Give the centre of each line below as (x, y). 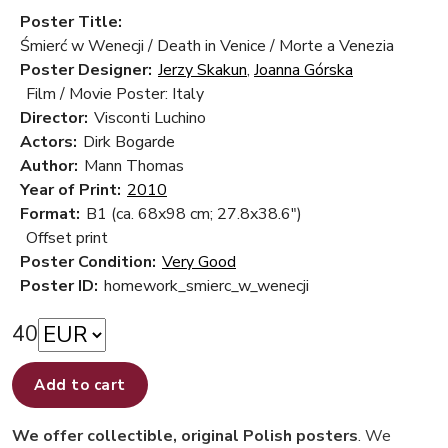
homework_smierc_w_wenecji (206, 285)
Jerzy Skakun (202, 69)
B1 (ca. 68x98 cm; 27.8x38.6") (194, 213)
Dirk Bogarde (129, 141)
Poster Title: (71, 21)
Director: (54, 117)
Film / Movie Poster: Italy (115, 93)
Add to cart (80, 384)
